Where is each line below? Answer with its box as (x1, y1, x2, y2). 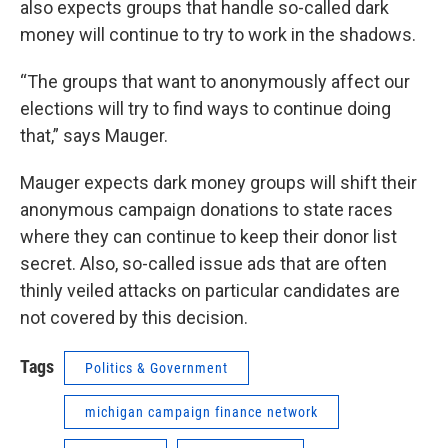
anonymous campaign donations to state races (20, 199, 393, 220)
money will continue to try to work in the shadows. (20, 24, 416, 45)
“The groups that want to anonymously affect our (20, 71, 410, 92)
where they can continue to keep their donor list (20, 226, 397, 247)
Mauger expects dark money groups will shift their (20, 172, 417, 193)
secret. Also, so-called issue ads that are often (20, 253, 387, 274)
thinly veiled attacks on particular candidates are (20, 280, 400, 301)
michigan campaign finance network (85, 404, 318, 420)
